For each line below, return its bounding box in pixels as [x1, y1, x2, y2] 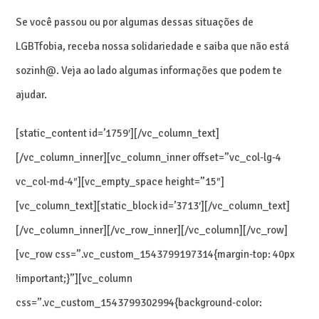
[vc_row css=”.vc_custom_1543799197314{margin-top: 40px [16, 247, 296, 261]
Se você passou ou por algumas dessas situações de [16, 15, 254, 28]
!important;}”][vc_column [16, 271, 133, 285]
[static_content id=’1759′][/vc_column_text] [16, 126, 220, 140]
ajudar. [16, 88, 48, 101]
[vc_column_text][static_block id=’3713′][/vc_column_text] [16, 199, 291, 212]
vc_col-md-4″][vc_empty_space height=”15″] [16, 174, 225, 188]
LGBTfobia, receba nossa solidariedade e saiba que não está [16, 39, 290, 53]
